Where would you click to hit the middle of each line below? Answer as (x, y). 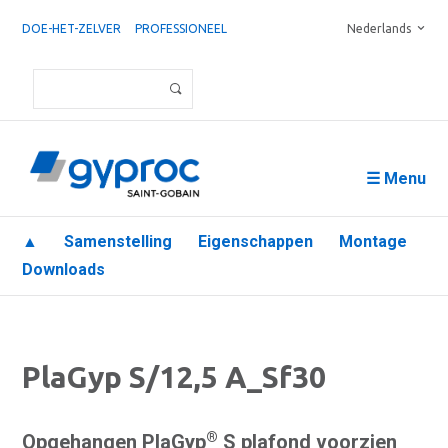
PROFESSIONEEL (181, 28)
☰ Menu (396, 178)
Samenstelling (118, 241)
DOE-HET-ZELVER (71, 28)
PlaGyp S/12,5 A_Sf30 (174, 377)
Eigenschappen (255, 241)
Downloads (63, 269)
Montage (373, 241)
